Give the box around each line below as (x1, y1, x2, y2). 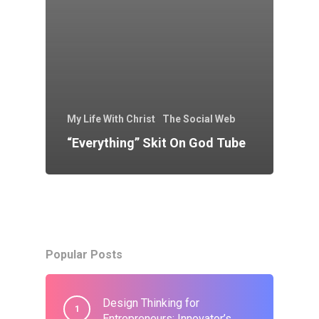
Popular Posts (46, 247, 122, 261)
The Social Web (162, 113, 235, 125)
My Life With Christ (67, 113, 155, 125)
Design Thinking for (103, 296, 199, 310)
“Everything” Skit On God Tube (67, 135, 246, 150)
